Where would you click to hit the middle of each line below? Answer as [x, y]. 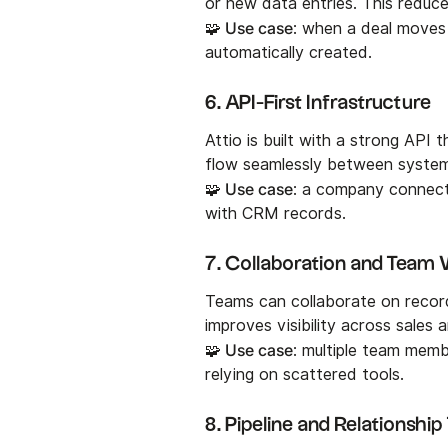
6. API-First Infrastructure [318, 102]
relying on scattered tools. [305, 374]
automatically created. [289, 52]
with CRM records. [276, 213]
